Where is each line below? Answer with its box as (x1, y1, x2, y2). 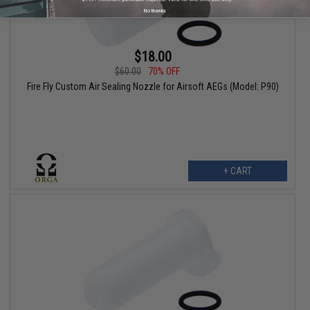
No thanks (143, 6, 167, 14)
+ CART (223, 165, 252, 177)
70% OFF (148, 66, 181, 77)
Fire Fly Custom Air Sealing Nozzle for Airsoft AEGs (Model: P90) (26, 81, 279, 93)
